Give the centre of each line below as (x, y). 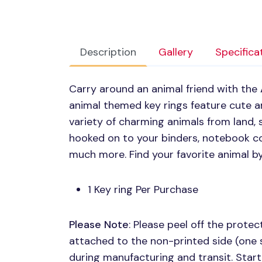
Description (108, 52)
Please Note (99, 225)
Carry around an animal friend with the (165, 89)
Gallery (176, 52)
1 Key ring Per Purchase (143, 190)
